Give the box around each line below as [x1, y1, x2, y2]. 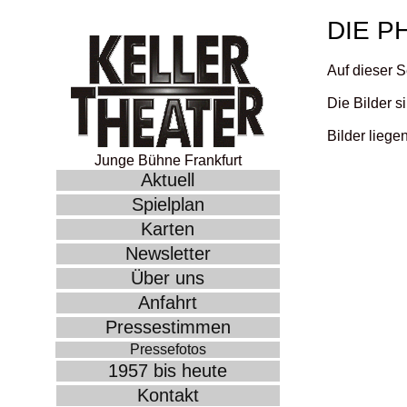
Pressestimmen [104, 316, 231, 337]
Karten [141, 218, 194, 239]
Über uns [131, 267, 204, 288]
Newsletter [124, 243, 211, 263]
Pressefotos [129, 341, 206, 357]
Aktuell [141, 169, 194, 190]
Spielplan [131, 194, 204, 214]
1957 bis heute [108, 360, 227, 381]
